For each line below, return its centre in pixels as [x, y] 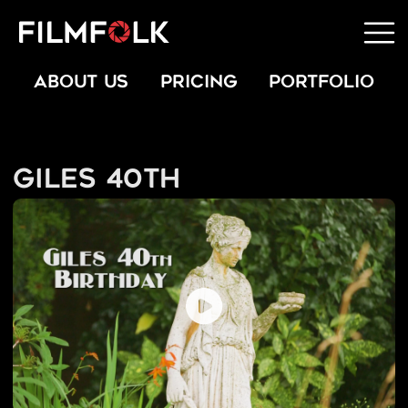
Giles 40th [96, 182]
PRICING [199, 83]
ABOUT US [81, 83]
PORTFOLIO [322, 83]
